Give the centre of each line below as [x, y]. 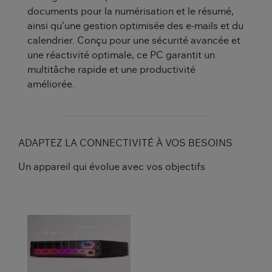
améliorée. [51, 85]
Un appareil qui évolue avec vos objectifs [112, 167]
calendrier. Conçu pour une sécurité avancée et [134, 41]
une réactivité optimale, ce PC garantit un [121, 56]
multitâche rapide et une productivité [111, 70]
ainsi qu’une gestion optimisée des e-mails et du [135, 26]
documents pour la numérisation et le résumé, [131, 12]
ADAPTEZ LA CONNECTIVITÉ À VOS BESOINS [125, 143]
